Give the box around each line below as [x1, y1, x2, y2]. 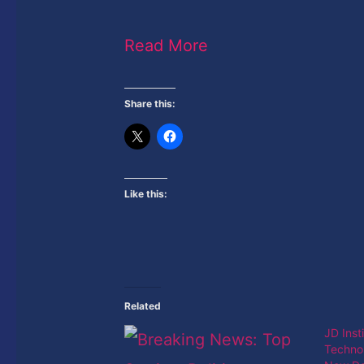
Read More [124, 35, 209, 55]
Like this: [124, 187, 168, 200]
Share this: [124, 97, 176, 110]
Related [124, 299, 162, 312]
